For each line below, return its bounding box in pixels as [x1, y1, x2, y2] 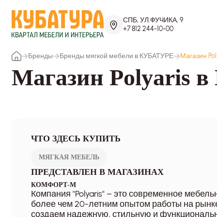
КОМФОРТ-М [31, 181, 76, 188]
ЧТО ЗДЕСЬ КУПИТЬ [31, 134, 121, 143]
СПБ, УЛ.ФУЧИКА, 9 [123, 16, 183, 24]
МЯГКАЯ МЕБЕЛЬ [39, 154, 99, 161]
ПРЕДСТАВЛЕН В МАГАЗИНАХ [31, 167, 164, 177]
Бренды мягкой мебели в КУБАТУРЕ [60, 52, 173, 60]
